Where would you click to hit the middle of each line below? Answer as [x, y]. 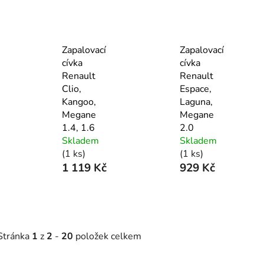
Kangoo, [79, 102]
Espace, [195, 89]
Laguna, [196, 102]
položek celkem [107, 236]
